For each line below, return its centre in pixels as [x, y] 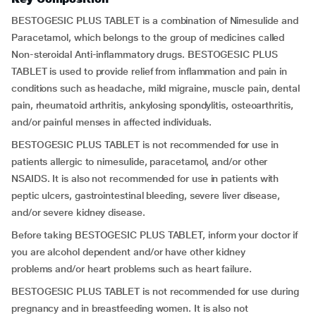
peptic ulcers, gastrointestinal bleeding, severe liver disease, [146, 195]
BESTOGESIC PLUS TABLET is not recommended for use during [155, 291]
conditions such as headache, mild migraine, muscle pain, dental [156, 88]
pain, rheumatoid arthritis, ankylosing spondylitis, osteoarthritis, [152, 105]
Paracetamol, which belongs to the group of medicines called [148, 37]
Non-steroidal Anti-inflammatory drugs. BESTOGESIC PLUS [145, 54]
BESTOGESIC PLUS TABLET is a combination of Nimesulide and [155, 20]
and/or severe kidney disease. [78, 212]
